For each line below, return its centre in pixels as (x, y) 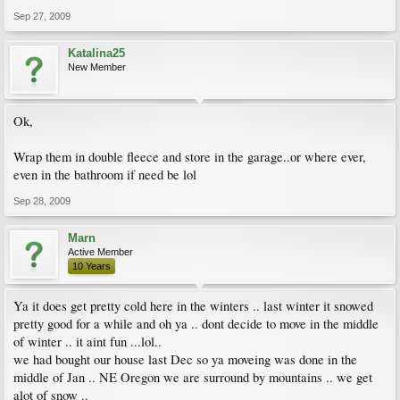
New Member (97, 67)
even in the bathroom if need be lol (105, 175)
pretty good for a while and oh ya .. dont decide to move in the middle (196, 324)
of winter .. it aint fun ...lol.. (87, 342)
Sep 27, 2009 (42, 16)
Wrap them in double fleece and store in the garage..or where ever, (190, 157)
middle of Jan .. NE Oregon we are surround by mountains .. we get (193, 377)
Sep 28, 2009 (42, 201)
